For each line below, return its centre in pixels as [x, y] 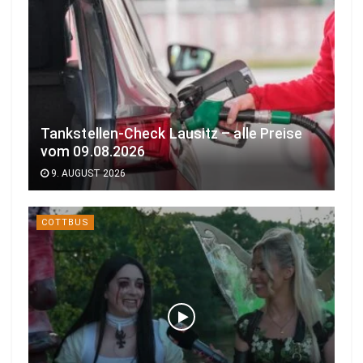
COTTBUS [65, 223]
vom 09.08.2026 [93, 152]
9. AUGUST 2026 [87, 174]
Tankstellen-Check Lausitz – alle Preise [172, 134]
